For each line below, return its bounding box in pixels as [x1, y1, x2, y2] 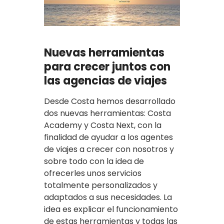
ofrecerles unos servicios [44, 167, 141, 179]
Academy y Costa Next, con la [44, 119, 161, 131]
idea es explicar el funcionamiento [44, 203, 178, 215]
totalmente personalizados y [44, 179, 157, 191]
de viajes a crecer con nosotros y [44, 143, 174, 155]
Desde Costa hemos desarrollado [44, 95, 175, 107]
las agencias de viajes [44, 72, 167, 88]
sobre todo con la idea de [44, 155, 144, 167]
